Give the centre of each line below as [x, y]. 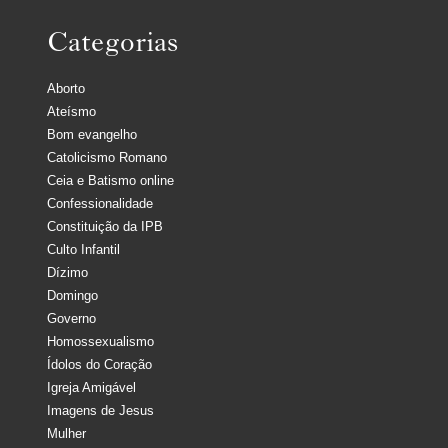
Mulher [66, 434]
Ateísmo [71, 112]
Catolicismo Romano [107, 158]
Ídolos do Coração [99, 365]
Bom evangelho [92, 135]
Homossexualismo [100, 342]
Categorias [112, 46]
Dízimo [67, 273]
